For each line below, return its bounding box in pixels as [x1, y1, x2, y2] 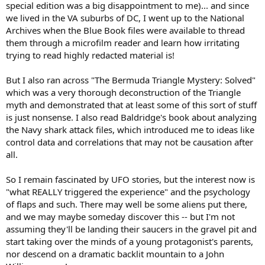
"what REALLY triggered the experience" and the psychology [6, 185, 250, 198]
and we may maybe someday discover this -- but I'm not [6, 210, 235, 222]
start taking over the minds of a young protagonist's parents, [6, 235, 253, 247]
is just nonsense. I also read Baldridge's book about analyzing [6, 111, 257, 123]
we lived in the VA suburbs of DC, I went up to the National [6, 11, 244, 24]
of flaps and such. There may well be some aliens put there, [6, 198, 247, 210]
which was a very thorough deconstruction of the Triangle [6, 86, 241, 98]
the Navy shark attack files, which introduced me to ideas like [6, 123, 254, 135]
